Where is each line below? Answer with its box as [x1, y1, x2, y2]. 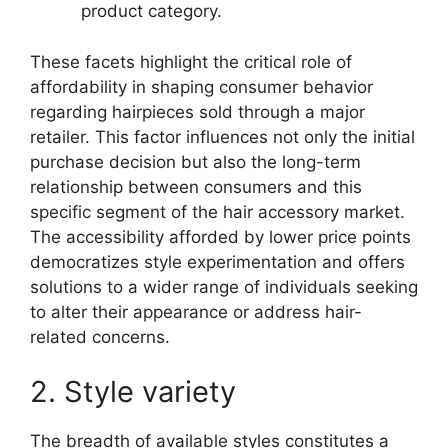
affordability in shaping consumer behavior [30, 76, 373, 97]
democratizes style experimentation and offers [30, 251, 405, 272]
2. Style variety [30, 374, 236, 410]
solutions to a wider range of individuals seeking [30, 276, 418, 297]
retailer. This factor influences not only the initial [30, 126, 415, 147]
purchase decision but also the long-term [30, 151, 361, 172]
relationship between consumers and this [30, 176, 362, 197]
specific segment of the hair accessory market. [30, 201, 405, 222]
